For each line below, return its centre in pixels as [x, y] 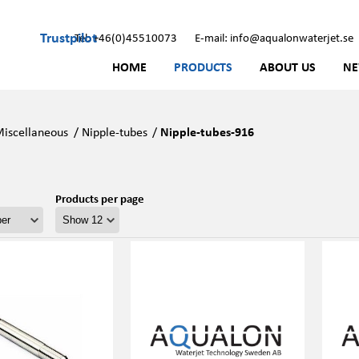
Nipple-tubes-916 [208, 131]
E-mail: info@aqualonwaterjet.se [274, 37]
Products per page [99, 198]
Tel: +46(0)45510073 [126, 37]
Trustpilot [69, 36]
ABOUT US [288, 67]
